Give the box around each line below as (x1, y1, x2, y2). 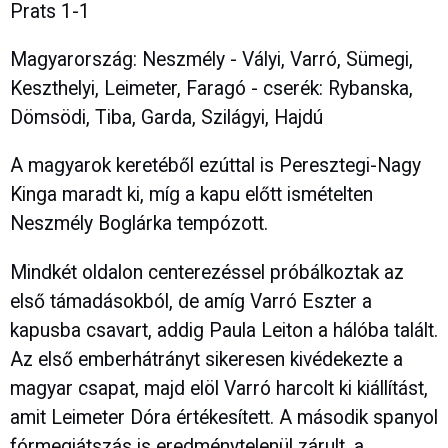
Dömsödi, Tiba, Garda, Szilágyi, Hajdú (10, 106, 323, 129)
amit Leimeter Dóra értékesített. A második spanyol (10, 405, 438, 429)
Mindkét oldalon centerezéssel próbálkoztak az (10, 260, 404, 284)
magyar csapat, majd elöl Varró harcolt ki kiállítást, (10, 376, 428, 400)
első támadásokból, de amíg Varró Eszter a (10, 289, 372, 313)
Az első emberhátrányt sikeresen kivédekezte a (10, 347, 403, 371)
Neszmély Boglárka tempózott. (10, 212, 268, 236)
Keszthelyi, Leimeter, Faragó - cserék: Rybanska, (10, 77, 413, 100)
